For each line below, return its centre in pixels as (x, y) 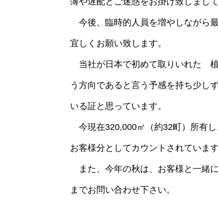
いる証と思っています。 (118, 106)
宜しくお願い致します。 (118, 43)
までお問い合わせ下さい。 (123, 190)
